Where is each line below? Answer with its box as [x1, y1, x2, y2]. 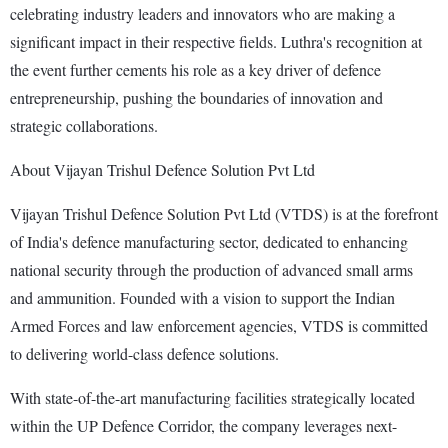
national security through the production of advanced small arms [10, 258, 413, 280]
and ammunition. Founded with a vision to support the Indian [10, 286, 395, 308]
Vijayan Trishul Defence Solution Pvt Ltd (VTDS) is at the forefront [10, 202, 438, 224]
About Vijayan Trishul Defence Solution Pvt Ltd [10, 158, 315, 180]
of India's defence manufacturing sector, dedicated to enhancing [10, 230, 408, 252]
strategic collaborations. [10, 114, 158, 136]
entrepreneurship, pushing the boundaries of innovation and [10, 86, 383, 108]
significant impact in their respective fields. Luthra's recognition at [10, 30, 422, 52]
